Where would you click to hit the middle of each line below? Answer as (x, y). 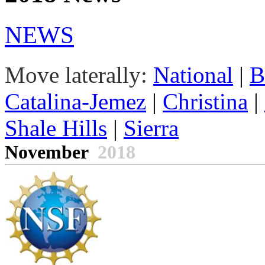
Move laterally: (76, 75)
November (51, 152)
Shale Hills (56, 128)
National (193, 75)
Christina (205, 102)
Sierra (151, 128)
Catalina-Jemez (75, 102)
